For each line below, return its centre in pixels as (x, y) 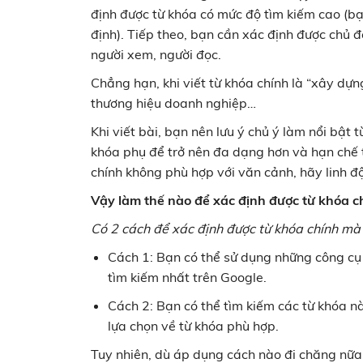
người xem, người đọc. (156, 55)
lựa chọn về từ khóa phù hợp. (193, 326)
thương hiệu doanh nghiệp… (173, 103)
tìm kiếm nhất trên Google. (188, 278)
